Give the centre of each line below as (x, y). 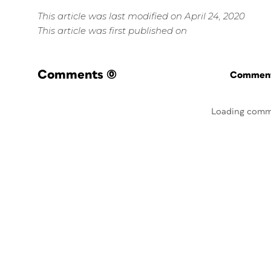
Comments (70, 75)
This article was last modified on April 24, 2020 (141, 16)
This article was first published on (112, 31)
